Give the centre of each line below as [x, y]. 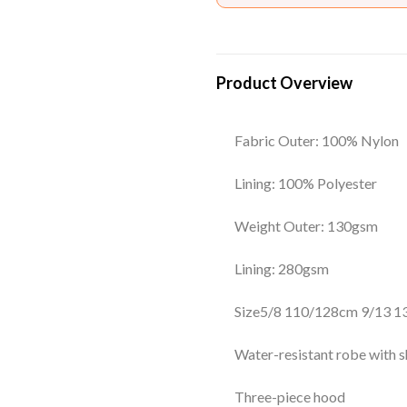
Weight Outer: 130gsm [306, 226]
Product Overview [284, 83]
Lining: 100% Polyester [306, 184]
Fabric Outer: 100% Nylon [317, 141]
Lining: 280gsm [282, 269]
